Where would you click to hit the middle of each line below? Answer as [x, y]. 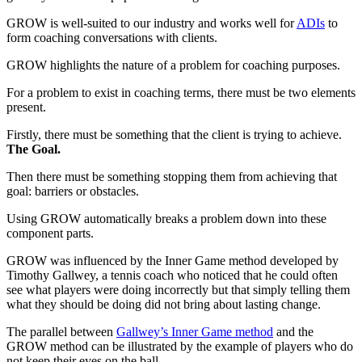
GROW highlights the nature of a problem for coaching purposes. [173, 65]
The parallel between [61, 331]
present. [26, 107]
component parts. [50, 233]
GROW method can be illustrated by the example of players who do [180, 346]
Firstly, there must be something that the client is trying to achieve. [174, 134]
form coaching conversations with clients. [112, 37]
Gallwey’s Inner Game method [195, 331]
